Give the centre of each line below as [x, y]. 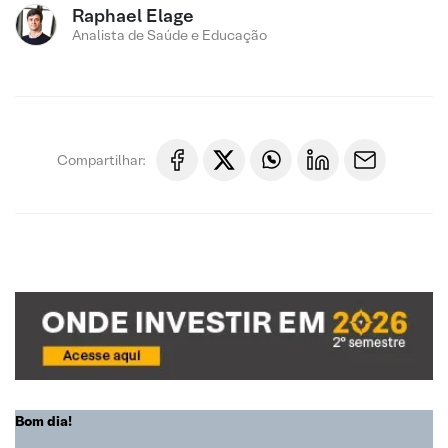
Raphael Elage [133, 15]
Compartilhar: [101, 159]
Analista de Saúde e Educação [169, 35]
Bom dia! [43, 420]
